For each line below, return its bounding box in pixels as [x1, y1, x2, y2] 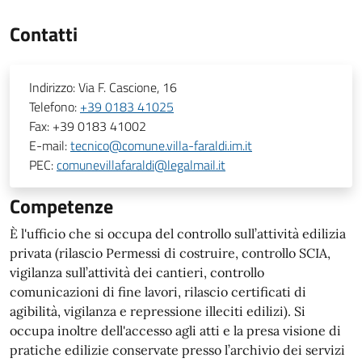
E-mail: [29, 136, 70, 155]
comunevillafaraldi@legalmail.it [57, 155, 225, 175]
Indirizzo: [29, 78, 78, 97]
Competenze [10, 192, 113, 221]
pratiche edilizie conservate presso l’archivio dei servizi [10, 342, 345, 358]
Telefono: [29, 97, 80, 116]
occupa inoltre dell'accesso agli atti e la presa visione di [10, 322, 341, 339]
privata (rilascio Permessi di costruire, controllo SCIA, [10, 245, 330, 261]
